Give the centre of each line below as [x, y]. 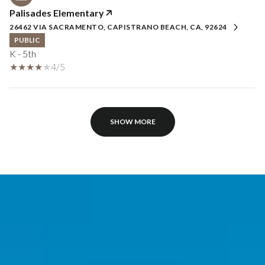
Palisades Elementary [57, 13]
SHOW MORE [132, 122]
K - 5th [23, 54]
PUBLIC [27, 40]
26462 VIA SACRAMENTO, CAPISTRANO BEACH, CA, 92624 [118, 27]
